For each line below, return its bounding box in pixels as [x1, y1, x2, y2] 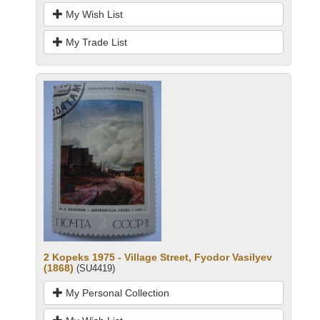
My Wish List [63, 8, 123, 20]
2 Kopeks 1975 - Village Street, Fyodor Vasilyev [44, 251, 272, 263]
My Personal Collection [63, 286, 169, 299]
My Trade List [63, 36, 127, 48]
